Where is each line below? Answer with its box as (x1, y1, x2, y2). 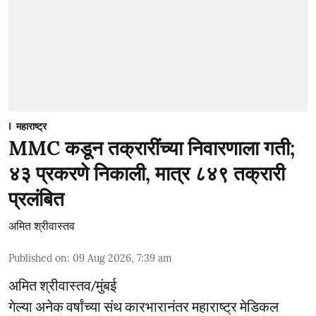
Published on (8, 252, 67, 265)
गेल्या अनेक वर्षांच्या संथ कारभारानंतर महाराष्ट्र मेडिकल (8, 298, 279, 315)
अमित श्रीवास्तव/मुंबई (8, 276, 116, 293)
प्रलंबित (8, 186, 64, 212)
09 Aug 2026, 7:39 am (73, 252, 172, 265)
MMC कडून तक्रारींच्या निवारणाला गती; (8, 135, 295, 161)
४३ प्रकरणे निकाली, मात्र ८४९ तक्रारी (8, 161, 285, 186)
